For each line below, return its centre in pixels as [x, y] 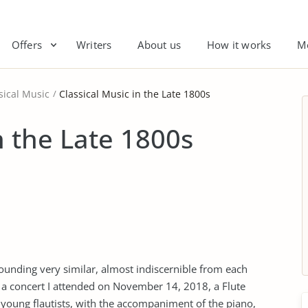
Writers [94, 45]
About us [159, 45]
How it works [239, 45]
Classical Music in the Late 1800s [135, 94]
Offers [26, 45]
